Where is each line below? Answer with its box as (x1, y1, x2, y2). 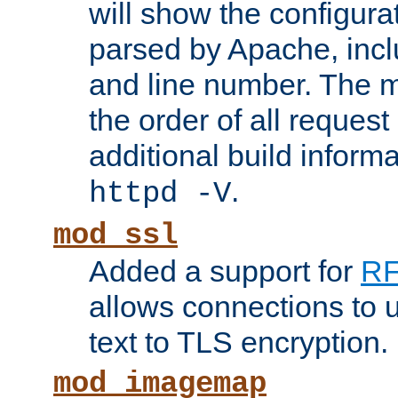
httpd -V (89, 177, 231, 211)
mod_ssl (53, 219, 178, 253)
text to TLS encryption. (89, 325, 388, 360)
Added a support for (89, 254, 361, 289)
